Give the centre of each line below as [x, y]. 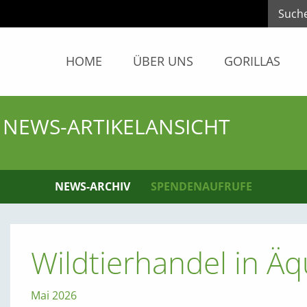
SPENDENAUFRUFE [201, 186]
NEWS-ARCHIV [93, 186]
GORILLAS [252, 61]
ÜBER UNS [163, 61]
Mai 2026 [53, 295]
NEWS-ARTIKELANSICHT [116, 126]
